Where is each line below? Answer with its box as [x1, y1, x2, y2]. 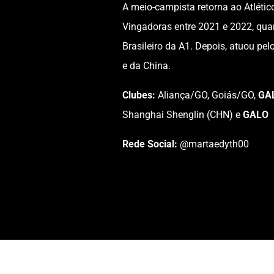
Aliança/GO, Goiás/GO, [157, 89, 258, 101]
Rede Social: [122, 138, 180, 150]
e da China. [122, 59, 171, 72]
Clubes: [122, 89, 158, 101]
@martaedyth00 [179, 138, 249, 150]
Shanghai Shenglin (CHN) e [122, 108, 243, 120]
